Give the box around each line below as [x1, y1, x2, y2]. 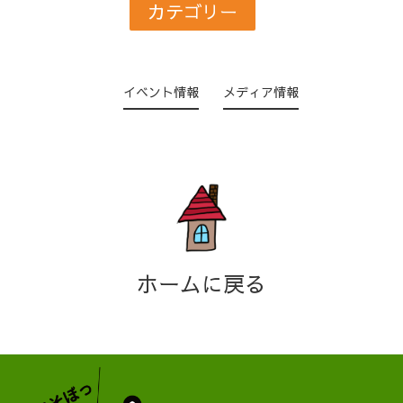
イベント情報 [122, 82, 199, 101]
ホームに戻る [137, 267, 266, 299]
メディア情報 [222, 82, 299, 101]
